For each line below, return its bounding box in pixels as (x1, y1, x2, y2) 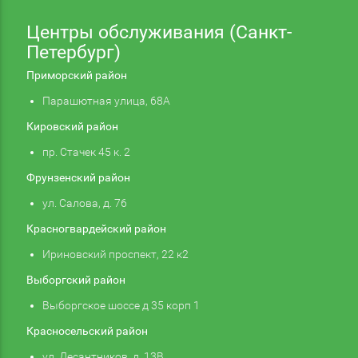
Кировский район (26, 119, 118, 133)
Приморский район (26, 68, 127, 82)
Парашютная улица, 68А (42, 93, 170, 107)
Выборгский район (26, 272, 125, 286)
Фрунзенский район (26, 170, 130, 184)
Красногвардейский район (26, 221, 166, 235)
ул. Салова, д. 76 (42, 196, 127, 209)
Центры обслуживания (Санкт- (26, 21, 292, 43)
